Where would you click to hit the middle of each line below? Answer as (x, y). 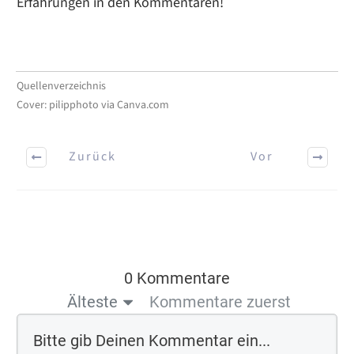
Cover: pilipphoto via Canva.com (93, 105)
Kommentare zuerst (220, 301)
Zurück (92, 157)
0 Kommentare (177, 278)
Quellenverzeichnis (61, 86)
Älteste (92, 301)
